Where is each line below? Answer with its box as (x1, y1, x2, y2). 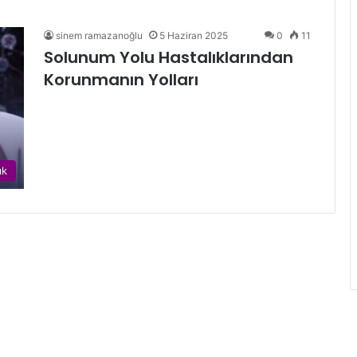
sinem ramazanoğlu (56, 29, 143, 41)
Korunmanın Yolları (44, 69, 198, 91)
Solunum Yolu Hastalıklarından (44, 46, 293, 69)
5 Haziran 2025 (159, 29, 228, 41)
